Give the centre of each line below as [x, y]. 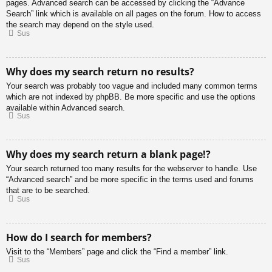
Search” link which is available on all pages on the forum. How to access [134, 14]
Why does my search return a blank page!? [108, 155]
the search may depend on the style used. [80, 25]
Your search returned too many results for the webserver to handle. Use [131, 169]
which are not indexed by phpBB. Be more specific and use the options [131, 97]
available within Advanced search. [66, 107]
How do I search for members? [79, 237]
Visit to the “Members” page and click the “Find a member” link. [117, 251]
